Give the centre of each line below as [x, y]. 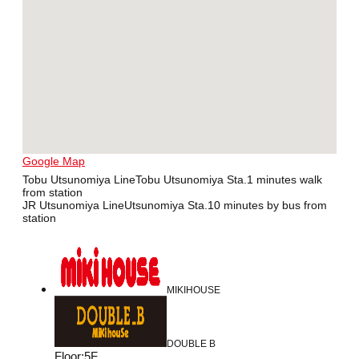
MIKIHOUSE [194, 290]
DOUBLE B [191, 344]
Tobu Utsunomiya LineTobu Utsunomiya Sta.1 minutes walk [172, 180]
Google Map [54, 161]
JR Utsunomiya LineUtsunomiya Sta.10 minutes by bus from [175, 206]
